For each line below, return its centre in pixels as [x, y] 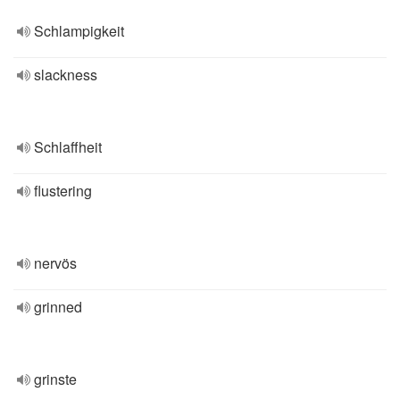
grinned [58, 307]
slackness [66, 75]
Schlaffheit [68, 147]
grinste [55, 379]
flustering [63, 191]
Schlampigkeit [79, 31]
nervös [55, 263]
